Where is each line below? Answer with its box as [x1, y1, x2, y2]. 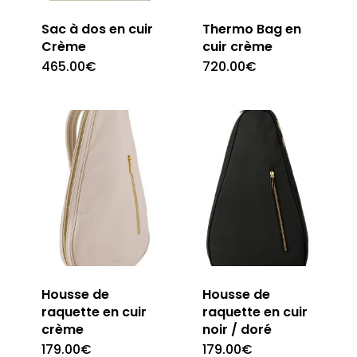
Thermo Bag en [202, 19, 301, 38]
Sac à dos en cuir [41, 19, 153, 38]
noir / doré [202, 320, 272, 339]
